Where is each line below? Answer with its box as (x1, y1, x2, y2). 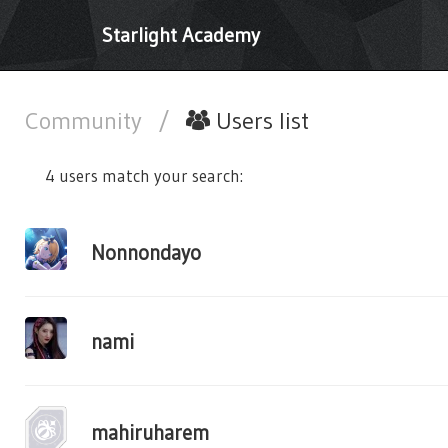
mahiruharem (91, 419, 209, 445)
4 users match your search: (45, 165, 243, 186)
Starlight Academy (102, 23, 260, 47)
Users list (210, 106, 309, 135)
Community (25, 106, 148, 135)
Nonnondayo (91, 239, 201, 265)
